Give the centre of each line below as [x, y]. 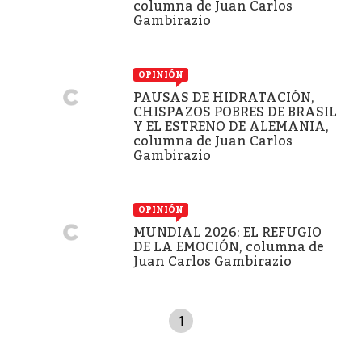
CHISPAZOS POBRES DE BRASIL [235, 112]
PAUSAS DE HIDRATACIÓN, [224, 97]
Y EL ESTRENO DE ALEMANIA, [231, 126]
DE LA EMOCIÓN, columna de [229, 246]
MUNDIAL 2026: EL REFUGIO [227, 232]
